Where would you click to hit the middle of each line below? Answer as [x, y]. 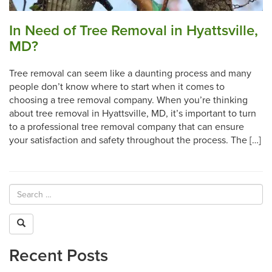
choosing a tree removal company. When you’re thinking [128, 100]
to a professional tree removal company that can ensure [127, 127]
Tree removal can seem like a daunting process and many [130, 74]
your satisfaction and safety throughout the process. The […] [135, 141]
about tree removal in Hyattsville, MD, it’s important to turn [133, 114]
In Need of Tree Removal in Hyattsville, [134, 31]
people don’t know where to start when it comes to [117, 87]
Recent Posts [59, 256]
